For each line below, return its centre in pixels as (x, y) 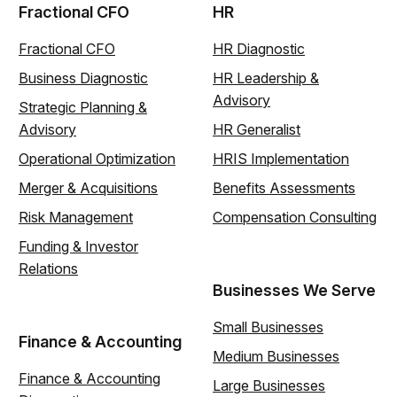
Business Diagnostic (83, 78)
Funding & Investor (78, 247)
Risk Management (76, 218)
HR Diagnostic (259, 49)
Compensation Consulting (295, 218)
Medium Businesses (276, 357)
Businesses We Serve (294, 291)
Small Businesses (268, 327)
